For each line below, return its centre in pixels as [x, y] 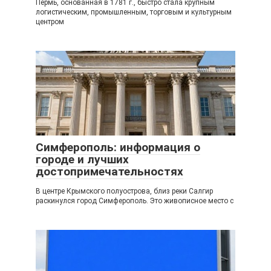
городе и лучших [82, 159]
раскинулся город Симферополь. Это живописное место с [135, 201]
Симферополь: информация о [118, 147]
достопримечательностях [109, 171]
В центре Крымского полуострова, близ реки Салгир [124, 191]
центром [50, 22]
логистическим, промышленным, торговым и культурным [134, 12]
